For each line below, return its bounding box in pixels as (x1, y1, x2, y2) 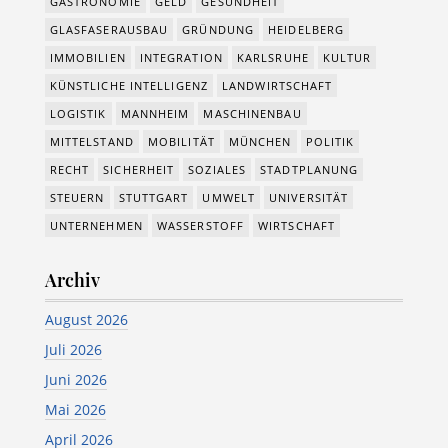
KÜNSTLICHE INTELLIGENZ (49, 78, 208, 93)
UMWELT (202, 190, 256, 205)
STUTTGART (118, 190, 189, 205)
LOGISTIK (49, 106, 107, 121)
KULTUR (322, 50, 372, 65)
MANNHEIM (120, 106, 190, 121)
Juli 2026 (44, 340, 102, 359)
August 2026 (44, 310, 128, 329)
